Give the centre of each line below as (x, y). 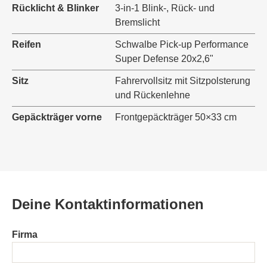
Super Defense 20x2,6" (164, 58)
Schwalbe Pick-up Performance (182, 44)
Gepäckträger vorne (57, 117)
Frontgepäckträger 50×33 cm (176, 117)
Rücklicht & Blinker (55, 8)
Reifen (27, 44)
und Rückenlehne (153, 95)
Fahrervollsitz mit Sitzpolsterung (183, 80)
